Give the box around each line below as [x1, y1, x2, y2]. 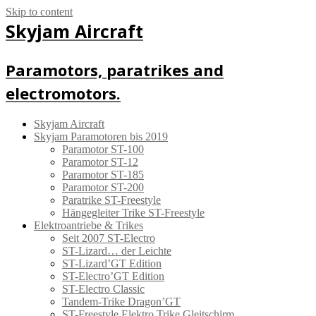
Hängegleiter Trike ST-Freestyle [62, 206, 205, 219]
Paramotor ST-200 [62, 181, 144, 193]
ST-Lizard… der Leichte [62, 244, 171, 257]
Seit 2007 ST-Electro [62, 231, 155, 244]
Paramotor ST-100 [62, 142, 144, 155]
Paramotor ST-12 [62, 155, 138, 168]
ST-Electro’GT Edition [62, 269, 164, 282]
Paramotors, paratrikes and [6, 59, 224, 80]
